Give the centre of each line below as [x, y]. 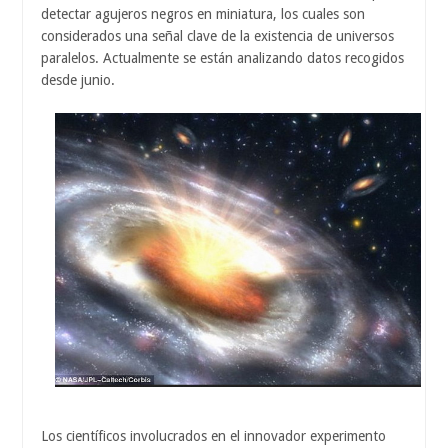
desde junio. [78, 80]
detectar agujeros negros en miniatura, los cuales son [203, 14]
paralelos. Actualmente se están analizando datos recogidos [222, 58]
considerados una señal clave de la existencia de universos [217, 36]
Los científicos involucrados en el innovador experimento [213, 435]
